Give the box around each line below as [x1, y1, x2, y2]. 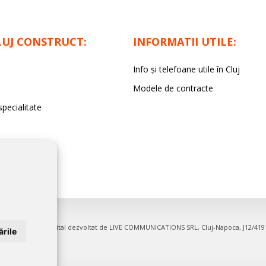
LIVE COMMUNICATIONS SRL [109, 223, 198, 232]
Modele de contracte [132, 83, 213, 94]
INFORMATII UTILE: [132, 34, 236, 49]
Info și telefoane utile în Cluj [132, 64, 240, 75]
